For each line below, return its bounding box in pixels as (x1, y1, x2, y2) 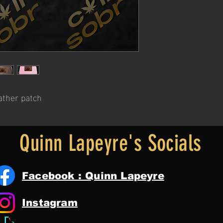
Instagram (22, 197, 78, 208)
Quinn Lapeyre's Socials (19, 130, 202, 156)
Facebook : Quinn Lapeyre (22, 170, 164, 181)
